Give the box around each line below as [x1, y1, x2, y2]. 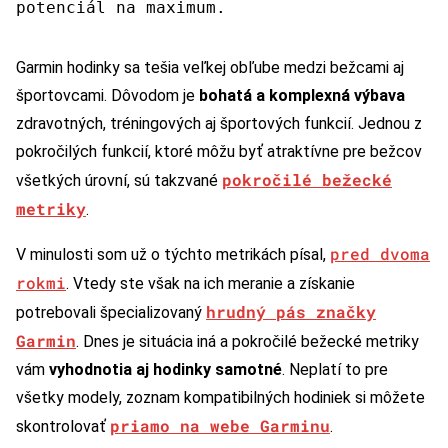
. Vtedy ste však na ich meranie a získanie [66, 273, 355, 293]
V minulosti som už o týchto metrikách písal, [16, 244, 330, 264]
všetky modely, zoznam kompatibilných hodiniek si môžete [16, 387, 425, 407]
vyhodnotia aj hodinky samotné [49, 359, 282, 379]
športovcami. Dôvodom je [16, 85, 199, 105]
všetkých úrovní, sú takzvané [16, 170, 222, 190]
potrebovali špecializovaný [16, 302, 206, 322]
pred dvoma [330, 242, 430, 264]
